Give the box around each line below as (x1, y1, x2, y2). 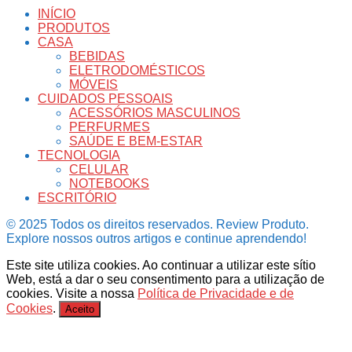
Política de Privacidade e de (137, 286, 294, 300)
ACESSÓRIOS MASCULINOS (69, 105, 240, 119)
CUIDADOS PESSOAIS (38, 91, 173, 105)
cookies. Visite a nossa (6, 286, 137, 300)
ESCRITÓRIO (38, 190, 116, 204)
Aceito (65, 302, 94, 315)
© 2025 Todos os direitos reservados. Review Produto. (6, 217, 309, 231)
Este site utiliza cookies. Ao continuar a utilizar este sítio (6, 258, 316, 272)
